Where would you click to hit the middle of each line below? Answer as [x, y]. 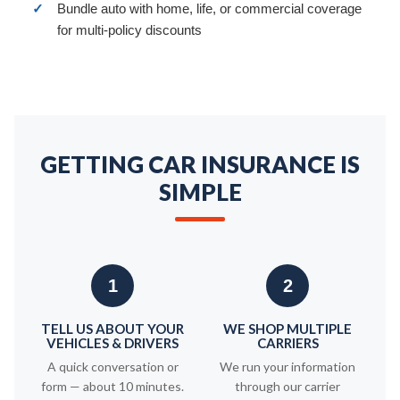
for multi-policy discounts [129, 30]
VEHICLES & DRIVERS [112, 343]
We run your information [287, 367]
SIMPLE [200, 192]
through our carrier [287, 386]
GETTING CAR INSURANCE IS [200, 164]
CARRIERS [287, 343]
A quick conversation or [112, 367]
